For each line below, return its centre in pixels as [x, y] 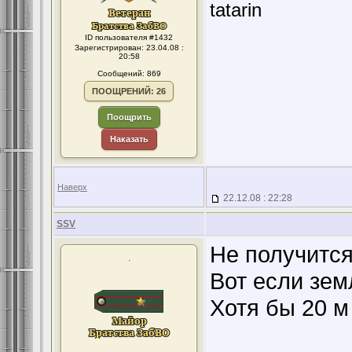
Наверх [72, 187]
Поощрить [129, 117]
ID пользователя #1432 [129, 37]
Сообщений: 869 [129, 73]
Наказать [129, 139]
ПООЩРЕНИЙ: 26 [129, 91]
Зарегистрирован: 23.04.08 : [129, 48]
